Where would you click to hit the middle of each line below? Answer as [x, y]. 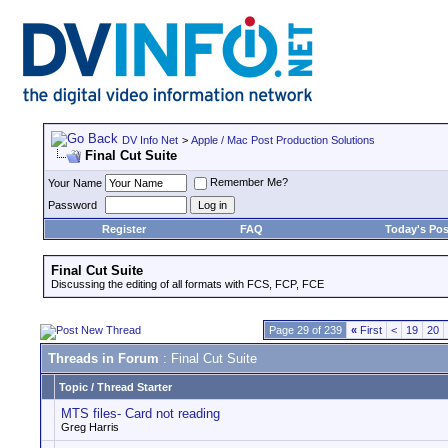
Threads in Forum [103, 358]
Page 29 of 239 [305, 330]
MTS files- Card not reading [140, 413]
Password [72, 205]
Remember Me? [249, 182]
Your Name [75, 183]
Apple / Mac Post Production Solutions [283, 140]
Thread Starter [134, 387]
